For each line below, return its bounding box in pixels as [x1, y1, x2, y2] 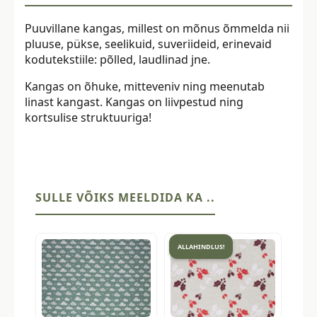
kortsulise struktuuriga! [25, 109, 151, 125]
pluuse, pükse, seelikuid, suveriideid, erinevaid [25, 35, 272, 52]
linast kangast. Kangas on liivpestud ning [25, 93, 243, 110]
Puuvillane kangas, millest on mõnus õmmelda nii [25, 20, 289, 36]
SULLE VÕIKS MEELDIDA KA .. [35, 189, 215, 205]
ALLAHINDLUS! [177, 242, 225, 252]
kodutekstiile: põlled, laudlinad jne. [25, 51, 210, 67]
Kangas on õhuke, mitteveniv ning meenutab [25, 78, 265, 94]
